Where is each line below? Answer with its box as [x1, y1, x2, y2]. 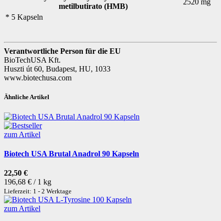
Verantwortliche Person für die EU [4, 47, 121, 56]
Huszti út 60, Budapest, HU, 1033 [4, 65, 110, 74]
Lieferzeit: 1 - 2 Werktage [4, 187, 72, 195]
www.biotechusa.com [4, 74, 72, 82]
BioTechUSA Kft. [4, 56, 61, 65]
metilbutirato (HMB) [59, 2, 128, 11]
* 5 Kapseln [5, 13, 43, 22]
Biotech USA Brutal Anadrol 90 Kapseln [4, 149, 139, 158]
